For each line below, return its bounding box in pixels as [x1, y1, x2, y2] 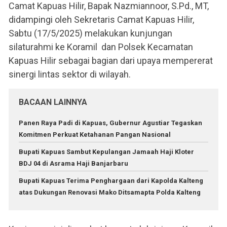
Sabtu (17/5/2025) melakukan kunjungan [9, 27, 172, 39]
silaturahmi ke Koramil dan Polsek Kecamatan [9, 41, 193, 52]
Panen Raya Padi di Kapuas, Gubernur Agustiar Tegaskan [19, 119, 202, 127]
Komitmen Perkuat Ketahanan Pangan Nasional [19, 130, 171, 138]
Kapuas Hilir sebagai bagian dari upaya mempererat [9, 55, 213, 66]
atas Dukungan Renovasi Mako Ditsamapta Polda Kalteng [19, 188, 201, 196]
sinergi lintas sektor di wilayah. [9, 68, 131, 80]
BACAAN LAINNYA [19, 97, 87, 107]
